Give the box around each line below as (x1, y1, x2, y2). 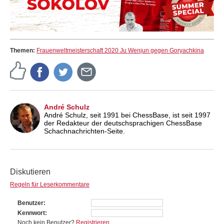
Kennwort (17, 209, 45, 216)
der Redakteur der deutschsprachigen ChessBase (44, 118, 202, 127)
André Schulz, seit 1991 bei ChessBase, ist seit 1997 (44, 110, 210, 119)
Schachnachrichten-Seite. (44, 126, 125, 135)
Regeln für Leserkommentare (10, 180, 89, 188)
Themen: (10, 46, 36, 54)
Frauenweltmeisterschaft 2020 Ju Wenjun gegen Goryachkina (36, 46, 204, 54)
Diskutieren (10, 167, 50, 176)
